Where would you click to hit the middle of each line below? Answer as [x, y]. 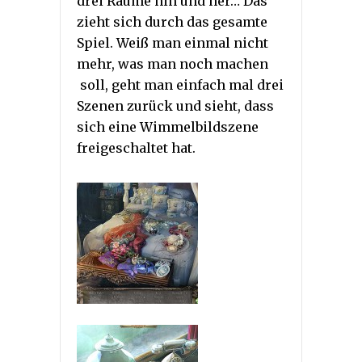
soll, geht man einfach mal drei [180, 85]
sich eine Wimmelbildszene [168, 127]
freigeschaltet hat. [136, 148]
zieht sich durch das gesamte [172, 22]
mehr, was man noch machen [173, 64]
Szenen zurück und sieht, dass [175, 106]
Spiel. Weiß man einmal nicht [173, 43]
